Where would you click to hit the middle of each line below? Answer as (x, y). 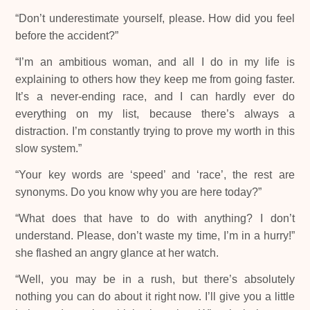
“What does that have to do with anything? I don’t (155, 218)
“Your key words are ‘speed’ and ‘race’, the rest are (155, 174)
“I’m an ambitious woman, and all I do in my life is (155, 62)
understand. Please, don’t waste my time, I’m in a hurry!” (155, 235)
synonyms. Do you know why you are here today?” (139, 192)
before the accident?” (67, 36)
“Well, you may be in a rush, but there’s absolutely (155, 279)
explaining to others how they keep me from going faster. (155, 80)
